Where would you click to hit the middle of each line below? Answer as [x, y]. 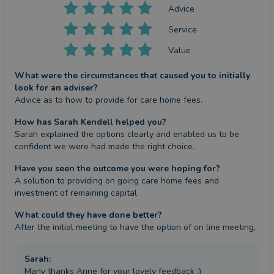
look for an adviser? [56, 88]
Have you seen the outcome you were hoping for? [117, 168]
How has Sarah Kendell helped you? [91, 122]
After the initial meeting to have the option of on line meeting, [135, 227]
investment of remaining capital [76, 193]
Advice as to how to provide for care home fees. [109, 100]
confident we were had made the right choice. [105, 146]
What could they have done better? [88, 215]
